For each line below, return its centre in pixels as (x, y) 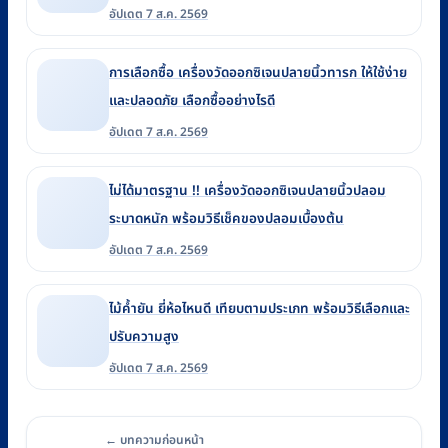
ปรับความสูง (144, 337)
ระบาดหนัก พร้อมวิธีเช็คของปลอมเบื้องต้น (226, 219)
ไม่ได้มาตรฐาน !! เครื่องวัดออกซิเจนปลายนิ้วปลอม (247, 191)
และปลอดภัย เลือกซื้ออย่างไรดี (192, 101)
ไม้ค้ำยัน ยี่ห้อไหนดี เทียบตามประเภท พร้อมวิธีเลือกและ (259, 309)
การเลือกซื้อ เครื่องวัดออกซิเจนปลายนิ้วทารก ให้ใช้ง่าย (258, 73)
